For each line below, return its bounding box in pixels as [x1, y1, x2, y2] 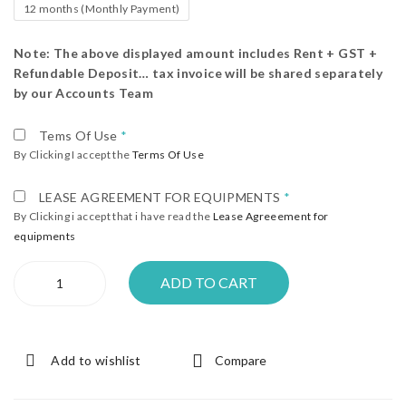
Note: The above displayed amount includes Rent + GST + [14, 45, 377, 62]
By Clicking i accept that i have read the [14, 209, 213, 224]
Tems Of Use [39, 128, 121, 144]
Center [14, 264, 58, 280]
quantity [14, 304, 65, 320]
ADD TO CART [160, 274, 257, 292]
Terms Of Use [131, 148, 204, 162]
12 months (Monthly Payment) [24, 2, 180, 16]
